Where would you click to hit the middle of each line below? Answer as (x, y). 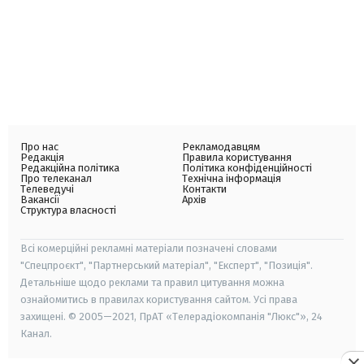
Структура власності (68, 210)
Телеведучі (47, 188)
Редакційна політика (70, 167)
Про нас (39, 146)
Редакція (42, 157)
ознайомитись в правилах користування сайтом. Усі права (159, 299)
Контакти (204, 188)
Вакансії (40, 199)
